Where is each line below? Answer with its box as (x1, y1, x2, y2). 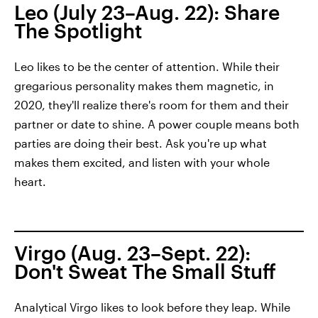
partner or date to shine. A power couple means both (14, 116, 300, 131)
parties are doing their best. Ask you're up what (14, 136, 267, 150)
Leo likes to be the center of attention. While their (14, 59, 280, 73)
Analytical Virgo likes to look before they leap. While (14, 300, 290, 314)
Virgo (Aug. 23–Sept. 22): (14, 241, 251, 264)
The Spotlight (14, 18, 142, 42)
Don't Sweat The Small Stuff (14, 259, 276, 283)
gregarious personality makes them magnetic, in (14, 78, 274, 92)
